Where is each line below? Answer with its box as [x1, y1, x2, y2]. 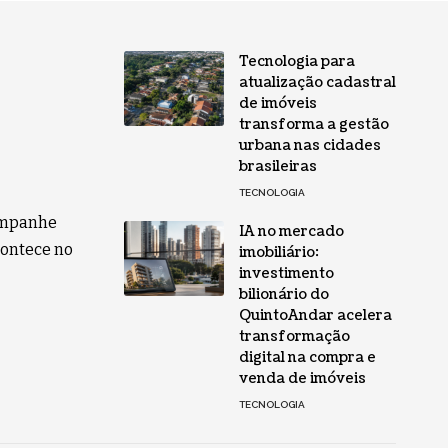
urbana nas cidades [238, 135, 381, 155]
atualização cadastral [238, 72, 396, 92]
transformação [238, 326, 350, 346]
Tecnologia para [238, 51, 355, 71]
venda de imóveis [238, 368, 366, 388]
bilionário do [238, 284, 329, 304]
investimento [238, 263, 334, 283]
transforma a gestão [238, 114, 389, 134]
